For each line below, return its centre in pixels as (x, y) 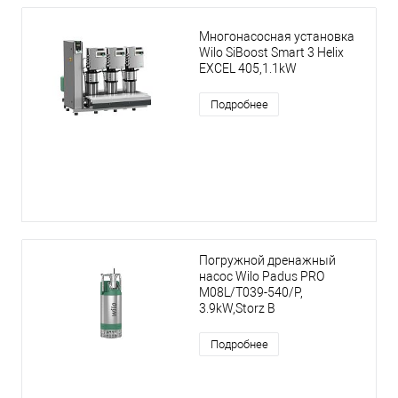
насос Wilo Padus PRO (262, 277)
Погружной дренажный (267, 261)
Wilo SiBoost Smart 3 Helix (271, 53)
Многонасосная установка (277, 37)
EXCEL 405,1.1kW (248, 69)
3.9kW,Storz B (237, 309)
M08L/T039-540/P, (251, 293)
